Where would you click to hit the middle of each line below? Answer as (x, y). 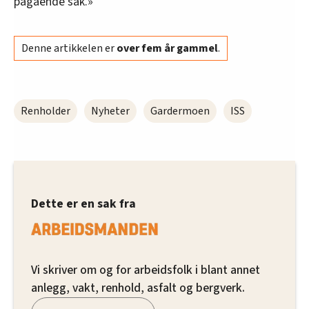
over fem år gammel (167, 48)
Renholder (46, 111)
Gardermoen (180, 111)
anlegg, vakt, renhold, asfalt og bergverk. (138, 288)
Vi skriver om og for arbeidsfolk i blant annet (146, 270)
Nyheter (110, 111)
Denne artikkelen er (69, 48)
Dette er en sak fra (83, 203)
